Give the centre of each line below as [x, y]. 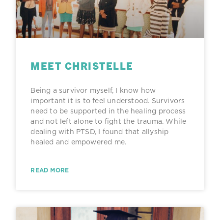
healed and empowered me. [79, 142]
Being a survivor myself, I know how [93, 90]
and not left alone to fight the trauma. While [109, 121]
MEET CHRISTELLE [82, 65]
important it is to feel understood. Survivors [108, 100]
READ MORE [50, 170]
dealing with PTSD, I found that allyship [100, 131]
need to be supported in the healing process [108, 111]
